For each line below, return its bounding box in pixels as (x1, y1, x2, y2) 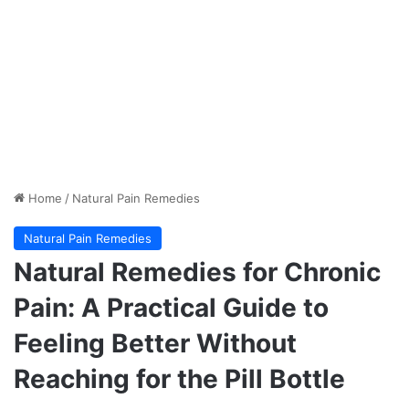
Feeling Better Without (14, 328, 297, 360)
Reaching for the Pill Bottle (14, 363, 345, 395)
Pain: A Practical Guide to (14, 292, 329, 324)
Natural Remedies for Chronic (14, 257, 381, 288)
